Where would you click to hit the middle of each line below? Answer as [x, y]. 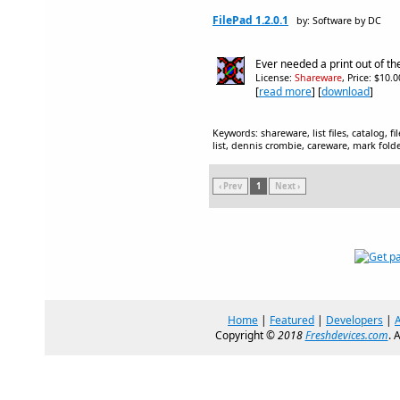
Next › [287, 186]
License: [275, 78]
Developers [354, 320]
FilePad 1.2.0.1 [250, 20]
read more [285, 92]
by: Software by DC [339, 21]
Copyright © [246, 335]
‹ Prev [230, 186]
